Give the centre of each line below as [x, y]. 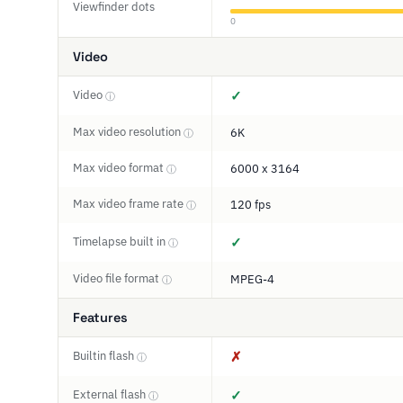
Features [100, 318]
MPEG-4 [252, 279]
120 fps [251, 205]
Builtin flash [105, 356]
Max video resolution [128, 132]
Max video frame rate [130, 204]
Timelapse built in [121, 242]
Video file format [117, 278]
